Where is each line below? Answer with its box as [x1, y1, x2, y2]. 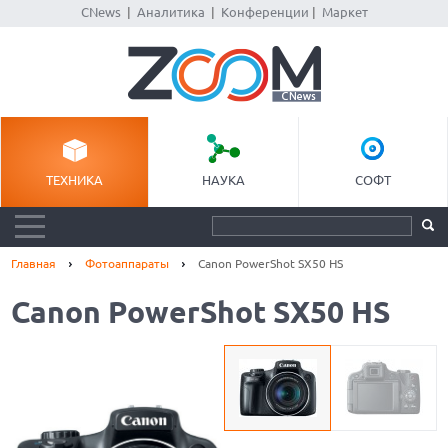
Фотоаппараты [85, 257, 170, 270]
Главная [11, 257, 57, 270]
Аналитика [136, 5, 205, 19]
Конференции [220, 5, 309, 19]
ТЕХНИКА [46, 173, 104, 187]
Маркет [321, 5, 368, 19]
